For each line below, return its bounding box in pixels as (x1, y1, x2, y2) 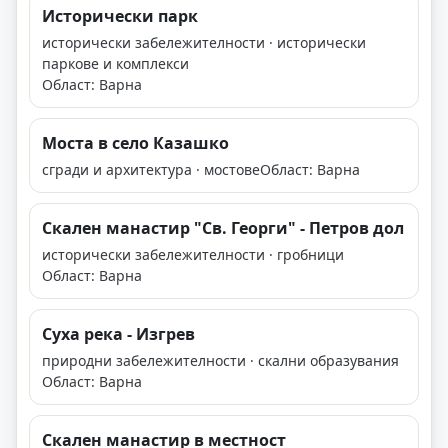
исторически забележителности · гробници (42, 245, 344, 265)
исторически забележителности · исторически (42, 33, 366, 53)
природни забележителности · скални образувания (42, 351, 399, 371)
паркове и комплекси (42, 54, 189, 74)
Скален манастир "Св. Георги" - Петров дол (42, 217, 404, 240)
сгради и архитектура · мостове (42, 160, 260, 180)
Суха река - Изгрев (42, 323, 195, 346)
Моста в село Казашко (42, 132, 229, 155)
